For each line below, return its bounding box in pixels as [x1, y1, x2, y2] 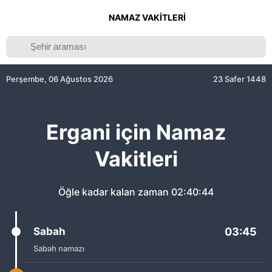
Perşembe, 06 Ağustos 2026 [6, 74, 113, 84]
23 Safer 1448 [213, 74, 266, 84]
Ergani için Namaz [46, 120, 226, 144]
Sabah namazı [33, 243, 84, 253]
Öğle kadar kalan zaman [58, 186, 171, 198]
